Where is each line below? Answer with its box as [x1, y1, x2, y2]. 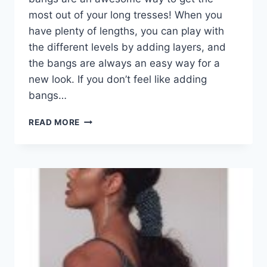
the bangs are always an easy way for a [29, 57, 220, 69]
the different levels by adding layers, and [29, 41, 226, 53]
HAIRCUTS [79, 164, 125, 174]
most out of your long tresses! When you [29, 9, 222, 21]
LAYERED [79, 152, 119, 162]
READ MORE [29, 117, 80, 127]
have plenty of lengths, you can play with [29, 25, 224, 37]
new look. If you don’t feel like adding [29, 73, 207, 85]
